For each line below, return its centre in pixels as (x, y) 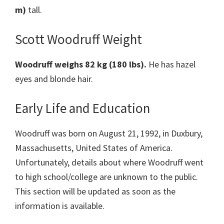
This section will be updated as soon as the (95, 191)
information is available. (60, 206)
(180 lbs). (129, 64)
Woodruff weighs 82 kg (61, 64)
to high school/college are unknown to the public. (106, 177)
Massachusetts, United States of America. (94, 148)
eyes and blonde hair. (54, 79)
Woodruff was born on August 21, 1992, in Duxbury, (109, 133)
